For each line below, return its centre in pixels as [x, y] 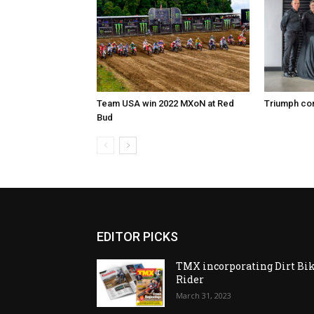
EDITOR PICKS [137, 236]
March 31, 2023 [204, 295]
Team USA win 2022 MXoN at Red [165, 103]
